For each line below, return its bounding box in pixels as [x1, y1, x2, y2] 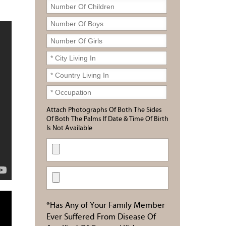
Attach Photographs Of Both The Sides [46, 106, 162, 114]
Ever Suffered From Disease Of [46, 213, 156, 221]
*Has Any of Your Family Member [46, 201, 165, 210]
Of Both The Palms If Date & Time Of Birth [46, 116, 168, 123]
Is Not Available [46, 125, 92, 132]
